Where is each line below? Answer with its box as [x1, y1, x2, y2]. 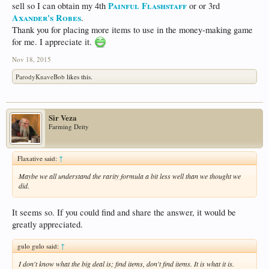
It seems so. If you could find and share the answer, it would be [12, 206, 236, 218]
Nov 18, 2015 [12, 55, 51, 64]
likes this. [65, 72, 92, 82]
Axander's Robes [12, 11, 81, 25]
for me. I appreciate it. [12, 36, 94, 48]
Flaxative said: [17, 154, 59, 163]
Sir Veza [49, 112, 77, 124]
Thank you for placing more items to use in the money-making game [12, 24, 253, 36]
